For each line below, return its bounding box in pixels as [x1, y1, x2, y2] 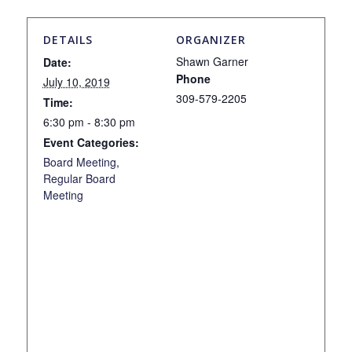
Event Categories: [42, 134, 139, 150]
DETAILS [42, 31, 93, 47]
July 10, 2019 [42, 73, 110, 90]
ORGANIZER [176, 31, 246, 47]
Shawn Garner [176, 53, 248, 69]
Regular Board [42, 170, 115, 186]
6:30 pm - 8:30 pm [42, 113, 135, 130]
